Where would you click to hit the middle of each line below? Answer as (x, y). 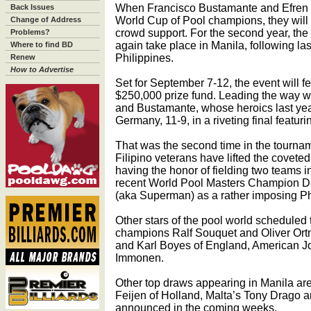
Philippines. (144, 58)
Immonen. (140, 258)
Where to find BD (42, 44)
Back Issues (32, 7)
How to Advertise (42, 69)
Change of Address (46, 19)
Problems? (30, 32)
